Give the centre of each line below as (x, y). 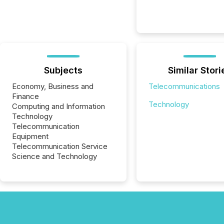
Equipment (30, 136)
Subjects (63, 70)
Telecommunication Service (60, 146)
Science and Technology (54, 156)
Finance (25, 96)
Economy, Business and (53, 86)
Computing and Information (58, 106)
